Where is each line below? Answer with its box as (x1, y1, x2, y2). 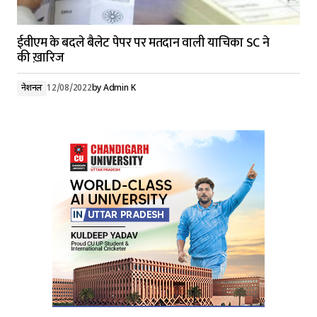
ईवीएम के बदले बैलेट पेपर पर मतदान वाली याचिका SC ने (17, 33, 270, 54)
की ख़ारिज (17, 47, 64, 69)
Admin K (103, 83, 136, 94)
